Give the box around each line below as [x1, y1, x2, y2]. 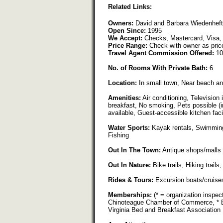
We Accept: [108, 34, 142, 42]
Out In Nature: [108, 161, 151, 169]
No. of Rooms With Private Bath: [108, 64, 208, 72]
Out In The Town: [108, 146, 161, 154]
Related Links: [108, 2, 152, 10]
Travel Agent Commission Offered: [108, 49, 214, 57]
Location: [108, 79, 137, 87]
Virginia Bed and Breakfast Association [108, 206, 221, 214]
